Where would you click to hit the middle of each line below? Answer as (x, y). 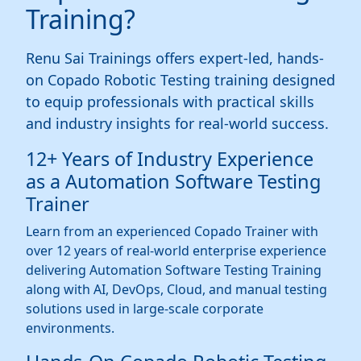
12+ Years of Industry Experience (170, 159)
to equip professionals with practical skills (170, 102)
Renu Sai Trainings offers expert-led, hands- (175, 58)
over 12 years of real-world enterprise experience (176, 251)
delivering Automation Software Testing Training (174, 270)
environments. (70, 328)
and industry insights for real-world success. (177, 124)
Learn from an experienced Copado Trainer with (172, 232)
